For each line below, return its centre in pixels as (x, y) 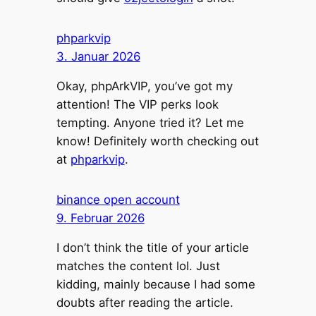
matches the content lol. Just (138, 266)
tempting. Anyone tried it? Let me (150, 123)
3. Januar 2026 (98, 56)
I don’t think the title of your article (152, 248)
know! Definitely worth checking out (157, 141)
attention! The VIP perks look (137, 105)
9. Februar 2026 (100, 218)
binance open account (118, 199)
